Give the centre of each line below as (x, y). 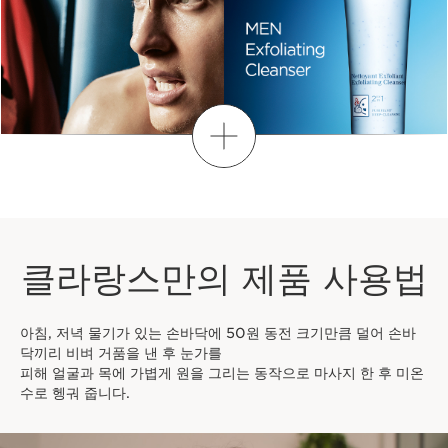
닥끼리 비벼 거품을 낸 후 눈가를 (123, 353)
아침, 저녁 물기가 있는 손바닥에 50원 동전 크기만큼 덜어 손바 (218, 333)
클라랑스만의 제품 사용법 (224, 278)
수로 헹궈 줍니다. (75, 393)
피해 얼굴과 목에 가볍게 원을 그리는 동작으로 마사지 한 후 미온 (222, 373)
